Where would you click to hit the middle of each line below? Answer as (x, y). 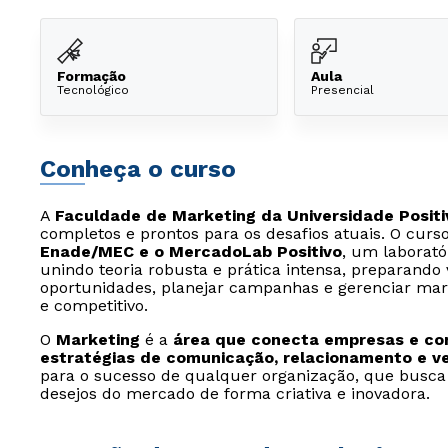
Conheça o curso (138, 169)
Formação (91, 75)
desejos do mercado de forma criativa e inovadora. (235, 393)
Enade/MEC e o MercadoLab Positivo (191, 251)
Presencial (343, 89)
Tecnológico (93, 89)
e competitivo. (94, 305)
